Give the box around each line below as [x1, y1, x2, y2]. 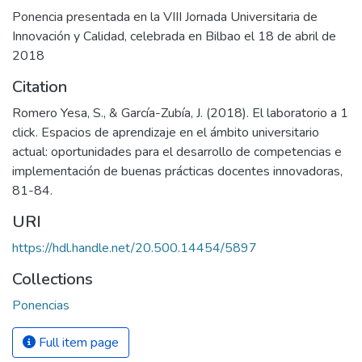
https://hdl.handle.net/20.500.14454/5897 [12, 239, 257, 257]
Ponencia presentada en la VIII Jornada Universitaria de [12, 8, 318, 26]
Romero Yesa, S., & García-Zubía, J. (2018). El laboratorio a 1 [12, 104, 348, 122]
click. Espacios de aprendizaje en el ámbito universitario [12, 124, 319, 141]
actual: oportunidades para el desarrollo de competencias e [12, 143, 342, 161]
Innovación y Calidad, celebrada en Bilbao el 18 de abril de [12, 27, 336, 45]
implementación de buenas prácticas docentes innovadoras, [12, 162, 343, 180]
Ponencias [12, 297, 69, 314]
